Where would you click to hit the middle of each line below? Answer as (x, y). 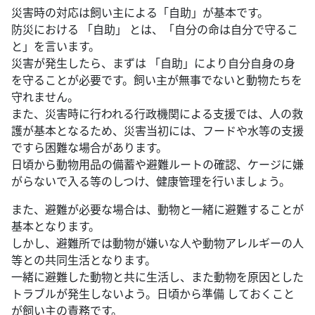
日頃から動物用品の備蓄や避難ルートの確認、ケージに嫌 (157, 165)
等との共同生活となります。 (84, 261)
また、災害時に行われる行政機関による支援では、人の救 (157, 114)
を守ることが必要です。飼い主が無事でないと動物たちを (157, 81)
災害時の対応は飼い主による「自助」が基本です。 (140, 13)
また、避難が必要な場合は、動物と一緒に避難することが (157, 210)
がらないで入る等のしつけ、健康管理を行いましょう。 (151, 182)
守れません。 (45, 97)
